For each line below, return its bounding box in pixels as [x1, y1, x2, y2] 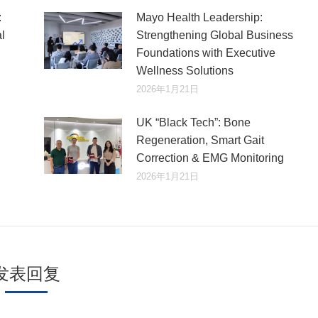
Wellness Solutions [136, 64, 234, 77]
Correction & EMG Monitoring [136, 151, 284, 164]
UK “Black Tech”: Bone [136, 116, 251, 128]
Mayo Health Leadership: [136, 11, 263, 23]
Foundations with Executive [136, 46, 275, 59]
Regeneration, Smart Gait [136, 133, 264, 146]
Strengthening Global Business [136, 28, 293, 41]
